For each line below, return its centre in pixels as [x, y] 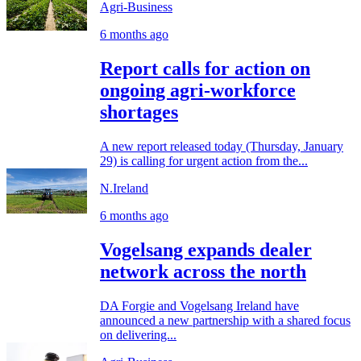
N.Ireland [124, 188]
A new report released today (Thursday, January [222, 146]
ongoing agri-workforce [198, 90]
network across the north [203, 271]
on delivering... [138, 334]
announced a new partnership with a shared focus [225, 320]
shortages [139, 112]
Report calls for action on [205, 68]
